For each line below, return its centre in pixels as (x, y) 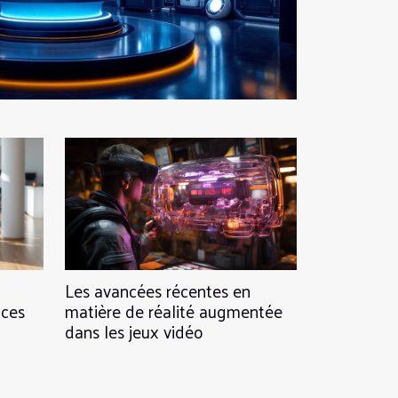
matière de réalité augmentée (174, 311)
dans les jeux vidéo (134, 332)
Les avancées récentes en (158, 291)
